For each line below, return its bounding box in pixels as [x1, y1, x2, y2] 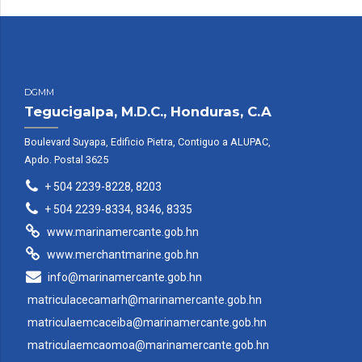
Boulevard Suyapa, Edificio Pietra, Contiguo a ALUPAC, [24, 135, 271, 148]
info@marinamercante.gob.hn [47, 270, 202, 284]
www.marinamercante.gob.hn [46, 225, 199, 238]
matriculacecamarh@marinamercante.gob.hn [27, 293, 262, 306]
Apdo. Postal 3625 [24, 153, 108, 166]
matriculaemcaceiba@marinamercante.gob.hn [27, 315, 267, 329]
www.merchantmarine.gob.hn [46, 247, 199, 261]
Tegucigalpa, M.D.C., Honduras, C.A [24, 103, 271, 120]
